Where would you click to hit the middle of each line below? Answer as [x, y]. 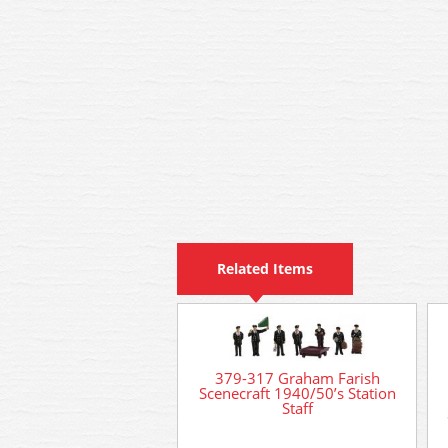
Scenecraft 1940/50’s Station [297, 393]
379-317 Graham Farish [297, 378]
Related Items [265, 268]
